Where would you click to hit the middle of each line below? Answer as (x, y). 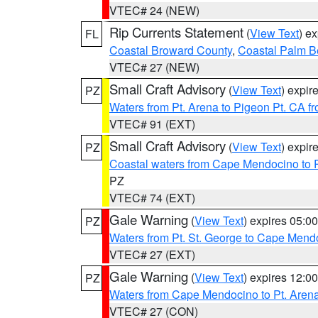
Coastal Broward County (171, 50)
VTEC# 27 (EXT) (152, 254)
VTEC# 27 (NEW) (154, 67)
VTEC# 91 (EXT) (152, 124)
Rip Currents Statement (176, 32)
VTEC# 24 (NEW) (154, 10)
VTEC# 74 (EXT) (152, 198)
